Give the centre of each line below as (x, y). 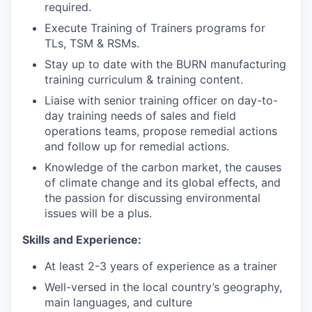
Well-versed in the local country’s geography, (163, 287)
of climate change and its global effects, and (163, 182)
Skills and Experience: (82, 240)
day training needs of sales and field (140, 116)
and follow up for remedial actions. (137, 146)
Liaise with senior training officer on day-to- (161, 100)
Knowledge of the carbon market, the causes (163, 167)
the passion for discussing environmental (153, 198)
